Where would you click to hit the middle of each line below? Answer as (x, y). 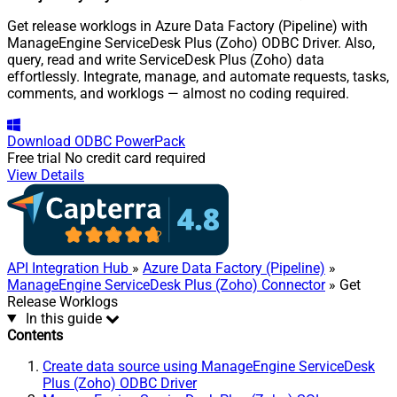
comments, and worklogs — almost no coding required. (178, 93)
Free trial (34, 158)
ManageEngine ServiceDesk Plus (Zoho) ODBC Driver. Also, (191, 43)
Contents (35, 335)
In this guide (63, 318)
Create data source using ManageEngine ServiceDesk (209, 366)
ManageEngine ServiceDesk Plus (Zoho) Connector (166, 284)
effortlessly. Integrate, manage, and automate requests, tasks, (198, 76)
